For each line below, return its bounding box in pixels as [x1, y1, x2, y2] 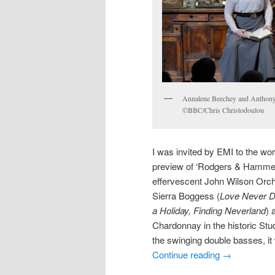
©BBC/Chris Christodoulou [182, 104, 264, 115]
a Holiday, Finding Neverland [152, 203, 266, 217]
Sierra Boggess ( [152, 188, 220, 202]
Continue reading [152, 247, 222, 261]
